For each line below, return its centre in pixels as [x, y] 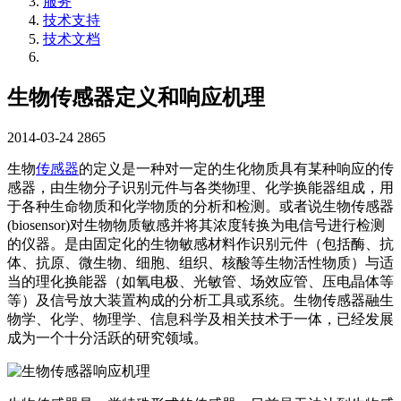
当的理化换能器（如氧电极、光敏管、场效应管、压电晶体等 [200, 282]
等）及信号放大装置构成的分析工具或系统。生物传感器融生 [200, 301]
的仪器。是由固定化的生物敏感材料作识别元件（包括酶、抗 [200, 244]
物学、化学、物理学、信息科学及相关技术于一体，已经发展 [200, 320]
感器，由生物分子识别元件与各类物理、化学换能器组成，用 [200, 188]
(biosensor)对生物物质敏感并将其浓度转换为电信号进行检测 [196, 226]
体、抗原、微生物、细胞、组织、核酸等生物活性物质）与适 [200, 263]
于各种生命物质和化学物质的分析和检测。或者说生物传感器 [200, 207]
